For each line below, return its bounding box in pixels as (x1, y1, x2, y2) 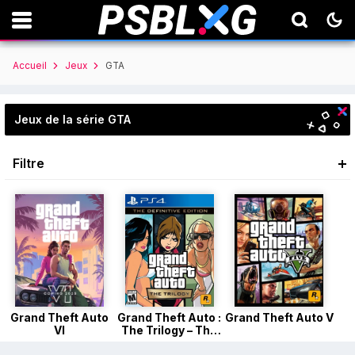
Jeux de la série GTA (14, 113, 131, 127)
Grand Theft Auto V (224, 311, 334, 325)
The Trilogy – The (121, 323, 218, 338)
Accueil (13, 60, 47, 71)
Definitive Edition (120, 336, 219, 350)
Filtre (13, 155, 44, 172)
